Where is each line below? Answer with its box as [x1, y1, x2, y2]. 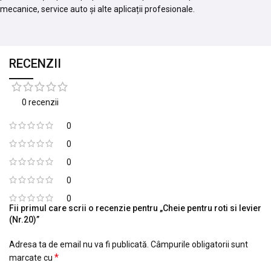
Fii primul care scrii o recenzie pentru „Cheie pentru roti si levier [9, 203, 261, 213]
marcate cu [9, 252, 54, 263]
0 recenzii [22, 97, 59, 107]
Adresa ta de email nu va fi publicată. [9, 239, 149, 249]
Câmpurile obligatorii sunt [151, 239, 248, 249]
